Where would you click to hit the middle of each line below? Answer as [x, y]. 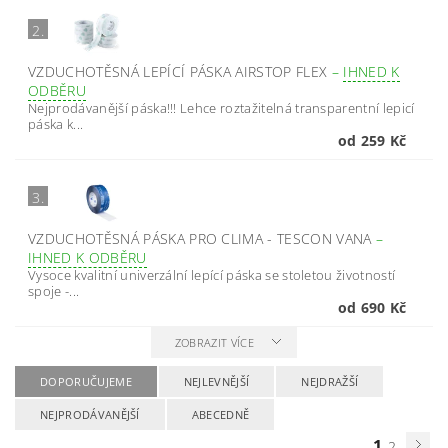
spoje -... [54, 291]
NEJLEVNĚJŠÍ [216, 381]
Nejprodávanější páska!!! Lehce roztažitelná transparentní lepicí [221, 108]
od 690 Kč [372, 307]
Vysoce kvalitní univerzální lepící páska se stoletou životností [212, 275]
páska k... [56, 124]
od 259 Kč [372, 140]
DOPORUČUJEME [86, 381]
